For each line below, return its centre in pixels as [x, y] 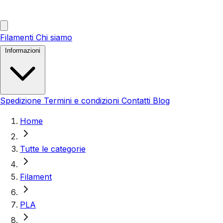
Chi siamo [54, 37]
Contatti [137, 101]
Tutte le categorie [53, 149]
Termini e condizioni [83, 101]
